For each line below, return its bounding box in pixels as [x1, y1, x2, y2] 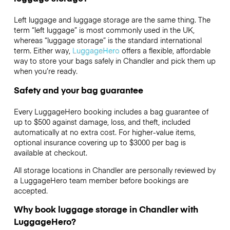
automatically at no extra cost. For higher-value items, [13, 126, 196, 137]
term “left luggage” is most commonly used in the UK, [13, 25, 195, 35]
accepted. [13, 185, 50, 196]
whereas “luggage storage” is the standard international [13, 35, 202, 46]
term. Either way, [13, 45, 72, 56]
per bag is [149, 137, 186, 147]
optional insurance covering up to [13, 137, 129, 147]
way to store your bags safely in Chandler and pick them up [13, 55, 216, 66]
